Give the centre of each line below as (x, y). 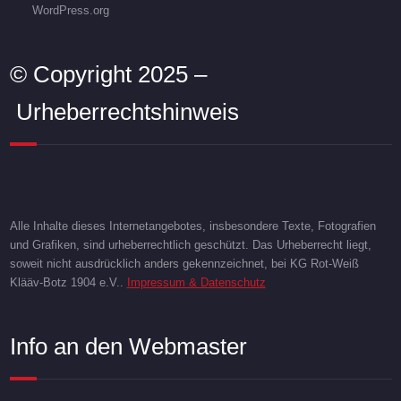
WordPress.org (70, 10)
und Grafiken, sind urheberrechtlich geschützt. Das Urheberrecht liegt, (190, 244)
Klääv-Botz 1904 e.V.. (68, 282)
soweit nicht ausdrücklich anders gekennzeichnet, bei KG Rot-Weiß (184, 263)
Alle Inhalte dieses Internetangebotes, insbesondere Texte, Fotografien (192, 226)
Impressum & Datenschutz (196, 282)
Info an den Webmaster (128, 346)
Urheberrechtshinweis (124, 111)
